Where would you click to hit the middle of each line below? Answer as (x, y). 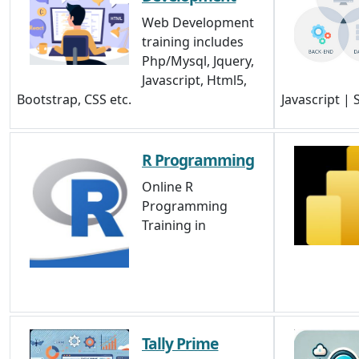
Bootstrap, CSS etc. (74, 99)
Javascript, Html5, (194, 80)
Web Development (198, 22)
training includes (193, 42)
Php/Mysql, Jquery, (198, 61)
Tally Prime (180, 343)
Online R (167, 187)
